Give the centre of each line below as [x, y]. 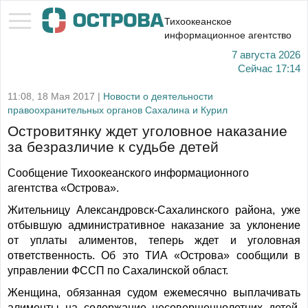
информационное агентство [228, 35]
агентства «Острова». [63, 188]
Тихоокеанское [198, 21]
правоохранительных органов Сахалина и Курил [118, 110]
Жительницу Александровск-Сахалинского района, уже [154, 210]
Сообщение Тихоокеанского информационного [128, 173]
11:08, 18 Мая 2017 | [55, 96]
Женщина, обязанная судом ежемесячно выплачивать [154, 293]
